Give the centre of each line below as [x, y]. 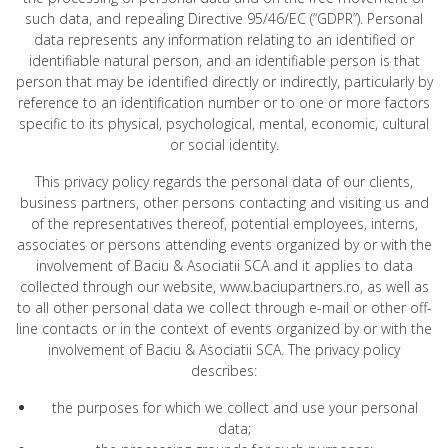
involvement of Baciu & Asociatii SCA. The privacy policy [224, 349]
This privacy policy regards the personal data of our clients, [224, 181]
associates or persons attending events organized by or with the [224, 244]
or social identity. [224, 144]
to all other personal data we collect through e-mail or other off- [224, 307]
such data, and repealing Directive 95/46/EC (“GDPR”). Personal [224, 18]
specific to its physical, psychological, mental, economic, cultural [224, 123]
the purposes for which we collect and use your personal [234, 407]
